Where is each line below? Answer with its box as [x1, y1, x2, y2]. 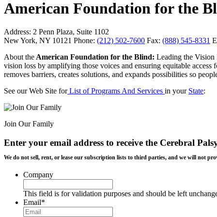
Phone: [74, 36, 95, 45]
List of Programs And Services [67, 87, 165, 95]
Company [23, 170, 53, 179]
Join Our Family [4, 120, 54, 128]
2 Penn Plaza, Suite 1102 [31, 28, 109, 36]
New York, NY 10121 [4, 36, 74, 45]
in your [165, 87, 188, 95]
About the [4, 53, 34, 62]
